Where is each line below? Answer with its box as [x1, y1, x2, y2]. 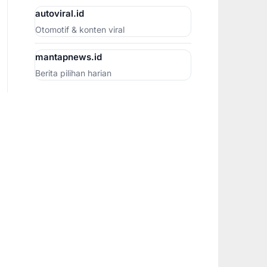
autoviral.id [35, 7, 84, 19]
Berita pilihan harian [35, 67, 111, 78]
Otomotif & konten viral [35, 24, 125, 35]
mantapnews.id [35, 51, 102, 63]
